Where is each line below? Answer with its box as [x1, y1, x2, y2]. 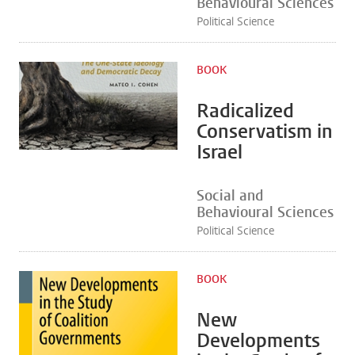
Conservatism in [197, 119, 333, 144]
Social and [197, 186, 263, 205]
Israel [197, 139, 242, 165]
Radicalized [197, 98, 294, 124]
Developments [197, 328, 320, 353]
